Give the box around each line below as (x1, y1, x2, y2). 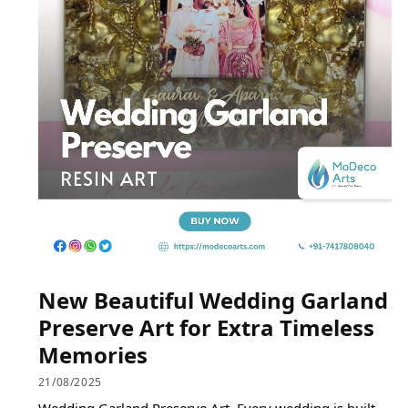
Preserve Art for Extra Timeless (37, 311, 374, 342)
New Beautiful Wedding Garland (37, 284, 388, 315)
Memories (37, 339, 148, 370)
